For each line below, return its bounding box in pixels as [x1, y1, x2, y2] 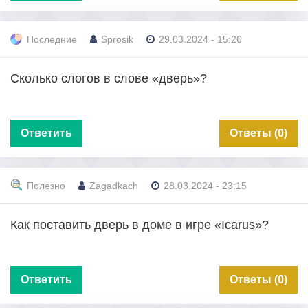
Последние [27, 34, 77, 45]
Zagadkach [89, 180, 138, 192]
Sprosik [101, 34, 133, 45]
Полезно [27, 180, 65, 192]
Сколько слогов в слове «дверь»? [10, 71, 207, 85]
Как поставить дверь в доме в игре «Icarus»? [10, 217, 269, 232]
